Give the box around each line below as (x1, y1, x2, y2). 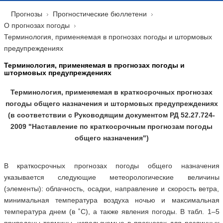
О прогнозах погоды (3, 21, 70, 29)
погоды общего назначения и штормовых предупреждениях (5, 100, 218, 108)
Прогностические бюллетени (52, 10, 147, 18)
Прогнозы (10, 10, 42, 18)
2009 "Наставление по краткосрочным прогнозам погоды (10, 122, 213, 130)
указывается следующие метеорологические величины (3, 173, 220, 181)
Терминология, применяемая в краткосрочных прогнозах (10, 88, 213, 96)
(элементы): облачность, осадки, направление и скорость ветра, (3, 185, 220, 193)
